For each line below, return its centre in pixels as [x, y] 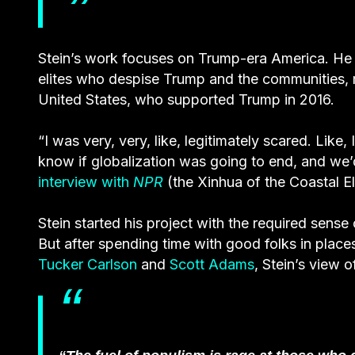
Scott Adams [212, 264]
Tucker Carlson [88, 264]
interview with [86, 181]
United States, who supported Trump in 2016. [186, 99]
